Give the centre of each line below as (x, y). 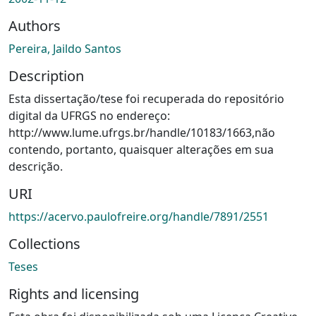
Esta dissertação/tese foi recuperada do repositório (146, 98)
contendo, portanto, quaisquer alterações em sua (141, 149)
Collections (44, 243)
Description (46, 75)
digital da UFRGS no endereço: (89, 115)
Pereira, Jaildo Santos (65, 48)
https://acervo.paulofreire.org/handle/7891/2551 (139, 216)
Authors (35, 25)
